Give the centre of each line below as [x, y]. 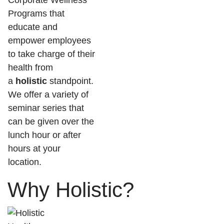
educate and [33, 27]
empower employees [49, 40]
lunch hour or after [44, 135]
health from [30, 67]
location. [26, 162]
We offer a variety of [48, 94]
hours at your [34, 148]
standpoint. [71, 81]
